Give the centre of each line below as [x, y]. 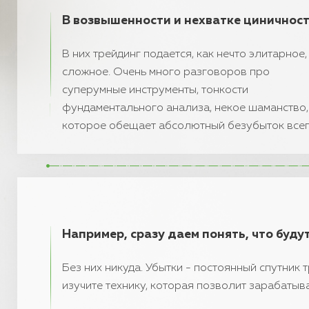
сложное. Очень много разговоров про [166, 72]
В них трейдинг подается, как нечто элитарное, [185, 54]
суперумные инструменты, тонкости [155, 90]
